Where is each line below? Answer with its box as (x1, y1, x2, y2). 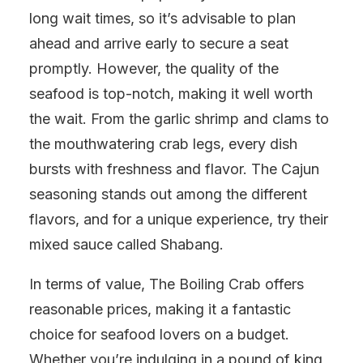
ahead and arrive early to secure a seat (29, 35, 288, 52)
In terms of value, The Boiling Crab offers (29, 275, 304, 293)
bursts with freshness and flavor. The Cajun (29, 160, 319, 177)
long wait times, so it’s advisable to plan (29, 10, 296, 27)
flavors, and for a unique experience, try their (29, 211, 328, 228)
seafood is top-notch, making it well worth (29, 85, 313, 102)
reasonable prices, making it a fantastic (29, 301, 291, 318)
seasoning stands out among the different (29, 186, 307, 203)
